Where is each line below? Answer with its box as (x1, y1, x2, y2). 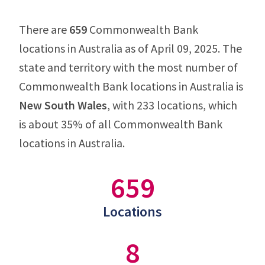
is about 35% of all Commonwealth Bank (19, 117, 222, 131)
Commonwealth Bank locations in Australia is (19, 79, 243, 93)
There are (19, 22, 69, 37)
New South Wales (19, 98, 107, 112)
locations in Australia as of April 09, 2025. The (19, 41, 242, 56)
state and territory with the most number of (19, 60, 238, 75)
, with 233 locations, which (107, 98, 237, 112)
